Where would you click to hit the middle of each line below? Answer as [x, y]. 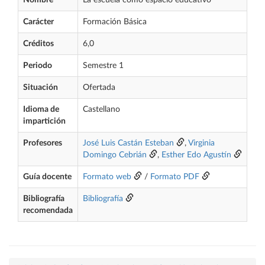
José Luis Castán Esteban [128, 143]
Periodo [38, 66]
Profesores [43, 143]
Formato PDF [175, 177]
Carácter [38, 22]
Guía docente [47, 177]
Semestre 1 [103, 66]
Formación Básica [115, 22]
